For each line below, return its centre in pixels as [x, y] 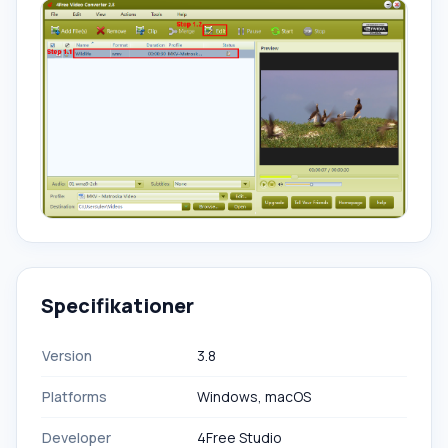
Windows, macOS [254, 397]
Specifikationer [117, 306]
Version [67, 356]
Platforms [74, 397]
